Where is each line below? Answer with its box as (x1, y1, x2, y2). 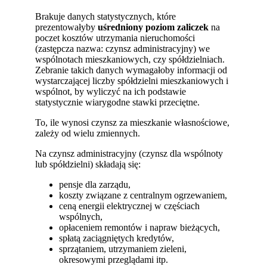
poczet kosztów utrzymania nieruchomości (35, 32, 195, 43)
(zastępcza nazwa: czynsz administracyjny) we (35, 43, 210, 54)
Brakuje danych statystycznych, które (35, 11, 176, 21)
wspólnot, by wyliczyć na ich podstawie (35, 86, 187, 97)
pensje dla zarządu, (59, 179, 131, 190)
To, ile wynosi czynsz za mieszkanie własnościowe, (35, 117, 230, 128)
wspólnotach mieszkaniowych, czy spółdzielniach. (35, 54, 225, 64)
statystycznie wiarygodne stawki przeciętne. (35, 97, 200, 107)
